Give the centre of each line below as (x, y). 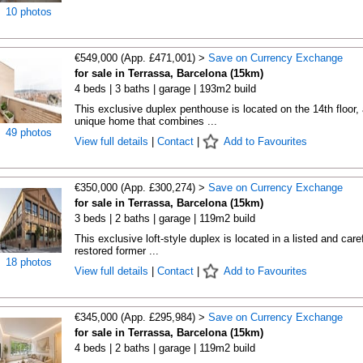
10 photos (29, 12)
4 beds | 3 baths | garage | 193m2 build (165, 89)
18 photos (29, 262)
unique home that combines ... (145, 121)
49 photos (29, 132)
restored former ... (116, 251)
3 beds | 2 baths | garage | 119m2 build (164, 218)
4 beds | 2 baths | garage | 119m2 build (164, 348)
